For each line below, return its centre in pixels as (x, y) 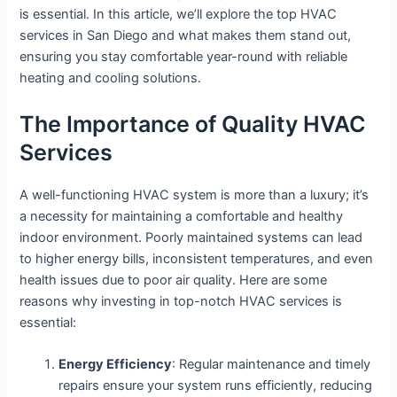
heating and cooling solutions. (111, 78)
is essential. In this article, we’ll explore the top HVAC (179, 15)
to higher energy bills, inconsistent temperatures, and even (197, 258)
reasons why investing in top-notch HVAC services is (181, 301)
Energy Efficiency (116, 365)
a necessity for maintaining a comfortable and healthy (182, 216)
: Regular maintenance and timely (272, 365)
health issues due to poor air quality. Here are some (174, 280)
